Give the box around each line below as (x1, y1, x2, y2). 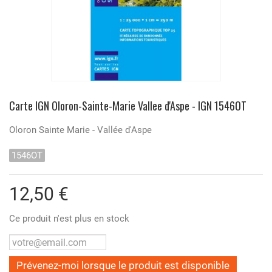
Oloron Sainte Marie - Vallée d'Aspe (9, 124, 152, 136)
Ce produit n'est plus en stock (9, 213, 129, 225)
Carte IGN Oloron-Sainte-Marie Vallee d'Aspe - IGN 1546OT (9, 98, 246, 114)
